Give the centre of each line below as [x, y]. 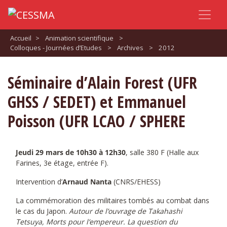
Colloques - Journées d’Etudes [56, 47]
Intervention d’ [39, 181]
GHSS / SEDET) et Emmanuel [97, 101]
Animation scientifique [79, 38]
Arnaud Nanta [87, 181]
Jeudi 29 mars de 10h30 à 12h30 [71, 152]
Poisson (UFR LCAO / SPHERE [97, 121]
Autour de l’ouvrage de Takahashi [125, 211]
